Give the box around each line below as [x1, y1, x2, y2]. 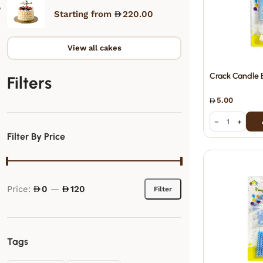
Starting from [54, 9, 114, 19]
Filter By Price [7, 131, 65, 142]
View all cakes [67, 43, 122, 52]
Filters [7, 73, 52, 93]
